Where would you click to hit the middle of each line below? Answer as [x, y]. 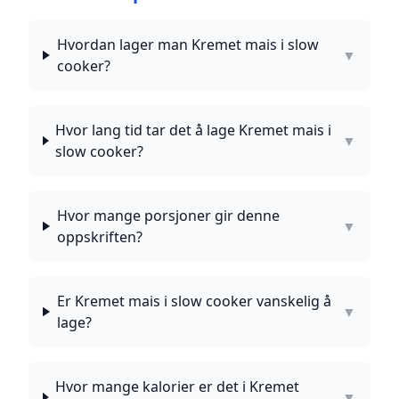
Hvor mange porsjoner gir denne [168, 216]
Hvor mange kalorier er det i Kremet [178, 387]
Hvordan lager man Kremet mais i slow [187, 45]
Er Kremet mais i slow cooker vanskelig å [194, 301]
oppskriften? [99, 237]
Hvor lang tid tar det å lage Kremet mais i [194, 130]
